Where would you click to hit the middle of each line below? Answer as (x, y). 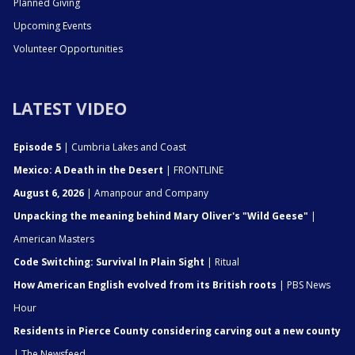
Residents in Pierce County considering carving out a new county (177, 330)
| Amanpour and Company (146, 193)
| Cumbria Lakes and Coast (124, 147)
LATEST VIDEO (69, 108)
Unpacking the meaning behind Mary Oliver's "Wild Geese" (161, 216)
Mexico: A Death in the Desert (88, 170)
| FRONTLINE (193, 170)
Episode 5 (37, 147)
